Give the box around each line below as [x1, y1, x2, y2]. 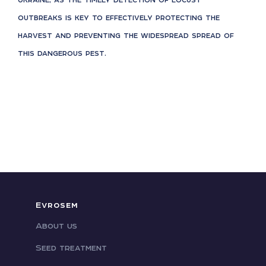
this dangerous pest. [18, 48, 106, 58]
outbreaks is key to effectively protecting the [18, 12, 220, 22]
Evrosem [35, 199, 78, 210]
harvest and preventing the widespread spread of [18, 30, 234, 40]
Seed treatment [35, 242, 107, 252]
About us [35, 220, 77, 230]
